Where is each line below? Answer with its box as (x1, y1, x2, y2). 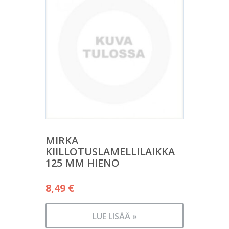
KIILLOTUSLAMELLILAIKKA (45, 145, 175, 158)
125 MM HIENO (45, 156, 120, 170)
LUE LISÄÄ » (92, 211, 137, 222)
